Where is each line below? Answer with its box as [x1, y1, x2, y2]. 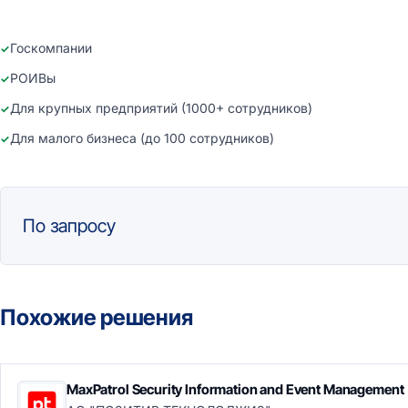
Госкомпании [10, 40, 92, 56]
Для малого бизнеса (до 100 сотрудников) [10, 130, 274, 146]
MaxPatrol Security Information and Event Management [66, 381, 404, 398]
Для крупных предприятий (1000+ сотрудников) [10, 100, 312, 116]
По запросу [23, 215, 116, 237]
